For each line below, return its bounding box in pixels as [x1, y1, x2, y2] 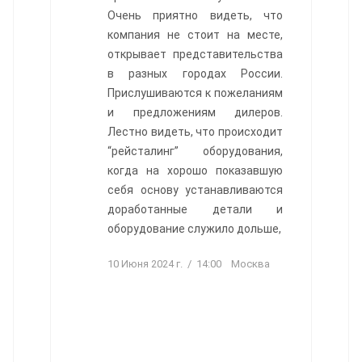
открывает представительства [107, 47, 283, 61]
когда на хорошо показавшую [107, 163, 283, 177]
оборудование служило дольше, [107, 221, 281, 235]
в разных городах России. [107, 66, 283, 80]
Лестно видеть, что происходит [107, 124, 283, 138]
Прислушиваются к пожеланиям [107, 86, 283, 99]
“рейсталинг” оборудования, [107, 144, 283, 158]
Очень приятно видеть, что [107, 8, 283, 22]
